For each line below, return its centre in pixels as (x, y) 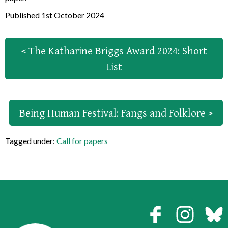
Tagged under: (31, 140)
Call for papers (82, 140)
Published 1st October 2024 (55, 15)
